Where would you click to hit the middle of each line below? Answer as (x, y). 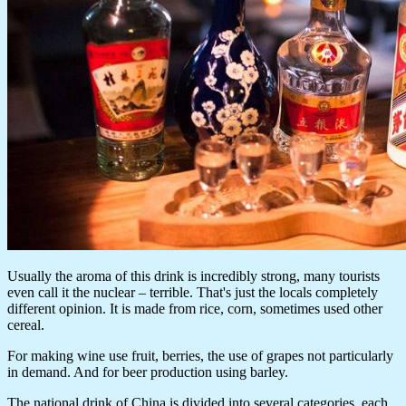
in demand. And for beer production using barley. (148, 372)
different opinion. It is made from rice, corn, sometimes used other (195, 309)
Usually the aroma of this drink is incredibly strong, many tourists (193, 276)
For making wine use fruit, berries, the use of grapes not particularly (200, 356)
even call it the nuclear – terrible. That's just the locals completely (193, 293)
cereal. (26, 325)
